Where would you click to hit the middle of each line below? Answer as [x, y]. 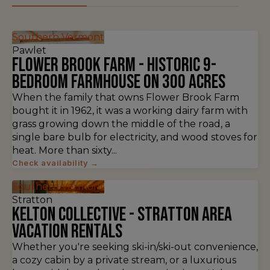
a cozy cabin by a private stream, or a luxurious [124, 260]
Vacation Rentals [67, 232]
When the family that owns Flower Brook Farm [126, 97]
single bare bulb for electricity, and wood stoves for [135, 137]
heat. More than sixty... [64, 150]
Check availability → [55, 163]
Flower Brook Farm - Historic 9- [114, 65]
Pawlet [29, 50]
